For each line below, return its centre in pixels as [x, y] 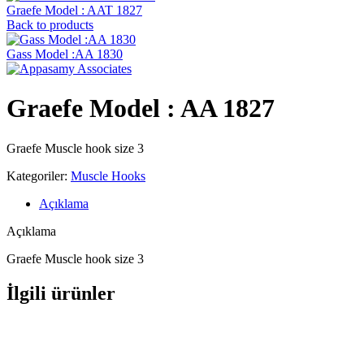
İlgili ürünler [61, 293]
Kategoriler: [37, 175]
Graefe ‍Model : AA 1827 [141, 108]
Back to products [50, 25]
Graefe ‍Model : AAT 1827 [74, 10]
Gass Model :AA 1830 [65, 54]
